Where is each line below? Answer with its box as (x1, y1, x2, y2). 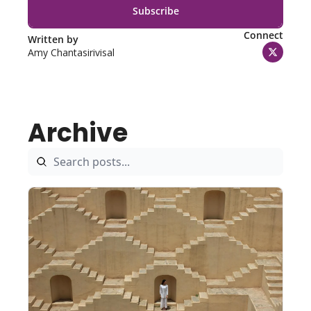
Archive (28, 115, 128, 151)
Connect (244, 28, 283, 42)
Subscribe (132, 3, 179, 17)
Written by (28, 32, 81, 46)
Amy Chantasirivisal (28, 45, 115, 59)
